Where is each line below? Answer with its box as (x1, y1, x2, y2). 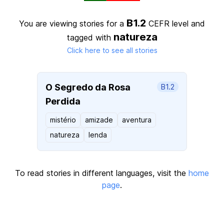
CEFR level (148, 18, 188, 28)
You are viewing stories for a (19, 18, 126, 28)
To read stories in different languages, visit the (15, 168, 188, 178)
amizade (85, 115, 113, 124)
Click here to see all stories (66, 46, 157, 54)
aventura (122, 115, 151, 124)
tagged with (66, 32, 113, 42)
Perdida (45, 96, 80, 106)
